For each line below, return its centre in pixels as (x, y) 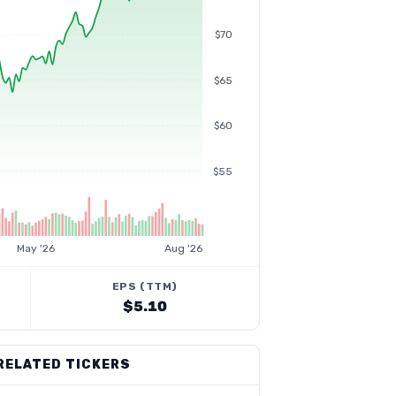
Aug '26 (183, 248)
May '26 (36, 248)
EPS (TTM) (145, 286)
